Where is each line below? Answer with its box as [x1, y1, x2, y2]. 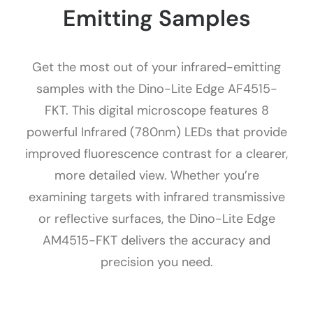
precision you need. [100, 254, 213, 270]
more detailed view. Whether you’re [54, 167, 259, 184]
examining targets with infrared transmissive [28, 189, 285, 205]
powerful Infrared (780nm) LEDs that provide [26, 124, 287, 140]
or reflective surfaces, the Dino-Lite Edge [38, 210, 275, 227]
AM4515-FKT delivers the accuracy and [43, 232, 270, 249]
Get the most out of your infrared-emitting [32, 59, 281, 75]
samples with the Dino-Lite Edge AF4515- [36, 80, 277, 97]
